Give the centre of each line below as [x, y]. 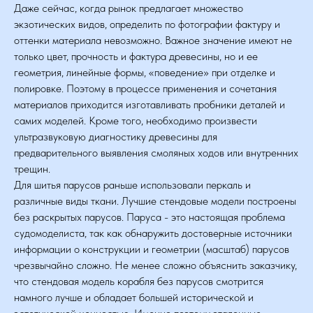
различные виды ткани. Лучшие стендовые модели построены [155, 201]
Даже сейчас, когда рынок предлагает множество [129, 8]
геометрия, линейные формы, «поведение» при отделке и [145, 72]
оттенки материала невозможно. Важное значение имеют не [153, 40]
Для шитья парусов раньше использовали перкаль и [132, 185]
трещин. [32, 169]
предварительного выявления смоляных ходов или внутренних [156, 153]
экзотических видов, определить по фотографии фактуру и [147, 24]
